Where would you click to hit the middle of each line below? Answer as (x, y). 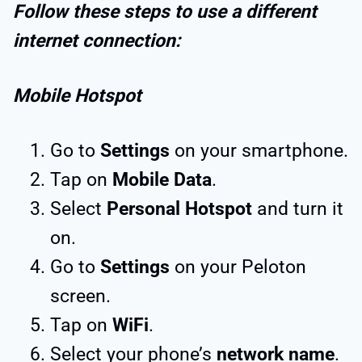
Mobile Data (162, 179)
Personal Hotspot (182, 208)
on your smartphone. (259, 150)
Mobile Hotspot (77, 95)
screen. (80, 296)
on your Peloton (240, 267)
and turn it (300, 208)
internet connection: (97, 40)
